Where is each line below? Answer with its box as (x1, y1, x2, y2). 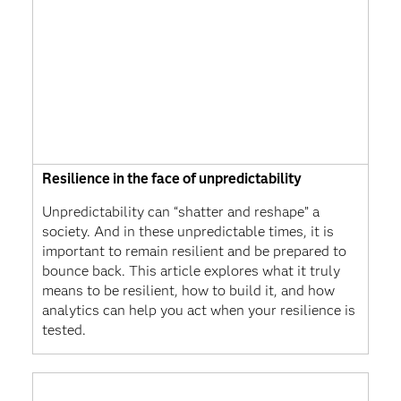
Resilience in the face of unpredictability (41, 169, 302, 187)
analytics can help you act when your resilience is (41, 301, 355, 319)
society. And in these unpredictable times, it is (41, 222, 334, 240)
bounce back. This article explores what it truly (41, 261, 340, 279)
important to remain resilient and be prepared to (41, 242, 346, 260)
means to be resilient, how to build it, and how (41, 281, 335, 299)
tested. (41, 320, 86, 338)
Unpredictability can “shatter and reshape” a (41, 202, 320, 220)
